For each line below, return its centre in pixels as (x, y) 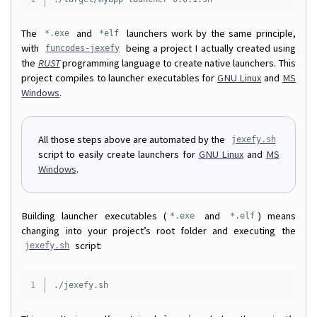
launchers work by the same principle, (209, 33)
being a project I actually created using (209, 48)
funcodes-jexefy (83, 48)
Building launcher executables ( (94, 215)
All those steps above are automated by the (133, 139)
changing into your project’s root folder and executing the (158, 230)
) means (277, 215)
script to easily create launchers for (118, 154)
